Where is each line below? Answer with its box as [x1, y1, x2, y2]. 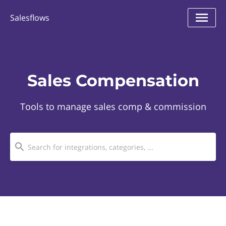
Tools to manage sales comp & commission [20, 100, 206, 112]
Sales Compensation [27, 71, 199, 90]
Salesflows [10, 12, 49, 23]
